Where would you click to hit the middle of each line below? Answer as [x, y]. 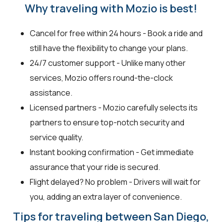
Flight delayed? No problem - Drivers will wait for [115, 182]
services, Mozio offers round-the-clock [101, 78]
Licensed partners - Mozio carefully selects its [114, 107]
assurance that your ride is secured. [95, 167]
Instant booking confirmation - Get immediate [112, 152]
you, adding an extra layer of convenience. [106, 196]
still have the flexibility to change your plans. [109, 48]
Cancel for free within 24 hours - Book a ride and [116, 33]
